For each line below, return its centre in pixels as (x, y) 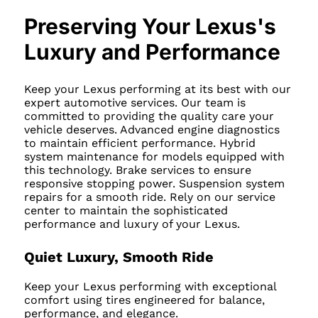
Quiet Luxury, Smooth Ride (119, 257)
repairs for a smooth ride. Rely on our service (149, 197)
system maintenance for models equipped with (154, 157)
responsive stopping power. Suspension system (154, 183)
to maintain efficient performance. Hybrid (139, 143)
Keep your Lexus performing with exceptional (150, 286)
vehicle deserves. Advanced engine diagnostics (152, 130)
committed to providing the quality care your (149, 116)
